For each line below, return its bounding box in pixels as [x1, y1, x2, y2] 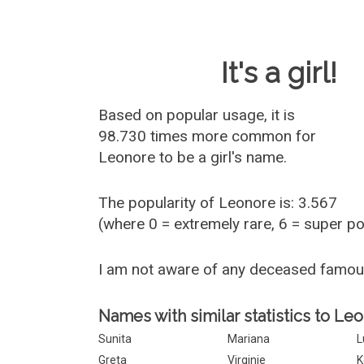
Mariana [227, 332, 271, 345]
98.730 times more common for [98, 127, 317, 145]
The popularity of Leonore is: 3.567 [98, 193, 338, 212]
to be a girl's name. [155, 148, 288, 167]
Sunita [98, 332, 132, 345]
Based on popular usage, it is [98, 106, 296, 124]
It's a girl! [221, 56, 338, 89]
